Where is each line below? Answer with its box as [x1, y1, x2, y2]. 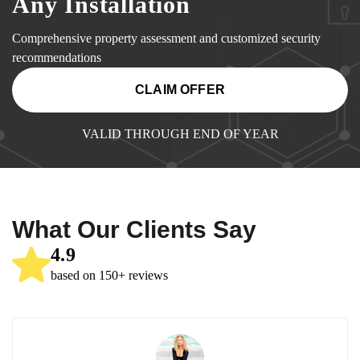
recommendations [12, 50, 101, 64]
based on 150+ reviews [51, 268, 168, 282]
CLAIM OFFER [135, 82, 225, 96]
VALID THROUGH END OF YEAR [81, 126, 279, 141]
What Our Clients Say [12, 215, 256, 243]
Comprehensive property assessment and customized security [12, 31, 321, 45]
